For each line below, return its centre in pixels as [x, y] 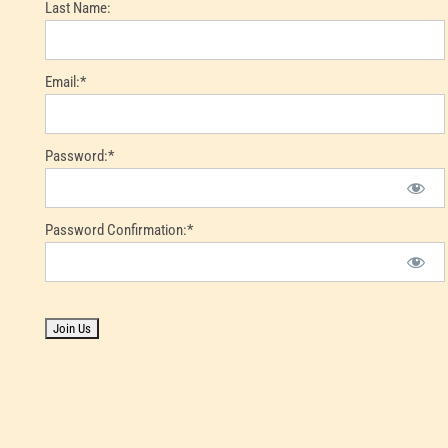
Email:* [65, 81]
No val [61, 326]
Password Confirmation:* [118, 229]
